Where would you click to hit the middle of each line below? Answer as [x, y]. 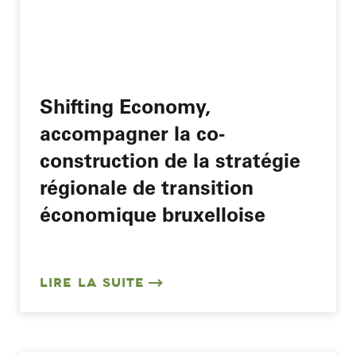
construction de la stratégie [170, 159]
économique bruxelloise [153, 213]
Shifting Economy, [125, 105]
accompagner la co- [132, 132]
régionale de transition [147, 186]
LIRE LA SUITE [92, 282]
